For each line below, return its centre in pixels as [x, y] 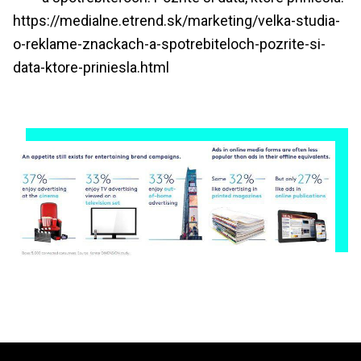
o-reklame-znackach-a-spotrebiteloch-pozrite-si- [169, 44]
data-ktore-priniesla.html [91, 67]
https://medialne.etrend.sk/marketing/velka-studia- [176, 21]
